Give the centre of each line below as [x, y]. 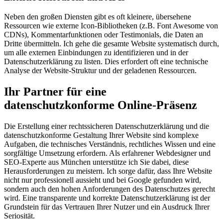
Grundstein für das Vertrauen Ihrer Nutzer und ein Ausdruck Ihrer [107, 207]
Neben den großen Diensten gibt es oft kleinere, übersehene [98, 17]
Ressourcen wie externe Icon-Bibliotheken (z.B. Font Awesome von [111, 26]
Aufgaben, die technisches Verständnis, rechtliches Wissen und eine [110, 144]
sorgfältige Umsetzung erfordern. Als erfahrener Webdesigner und [107, 153]
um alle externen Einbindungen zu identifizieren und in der [96, 53]
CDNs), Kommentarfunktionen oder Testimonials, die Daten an [104, 35]
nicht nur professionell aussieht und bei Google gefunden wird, [103, 180]
